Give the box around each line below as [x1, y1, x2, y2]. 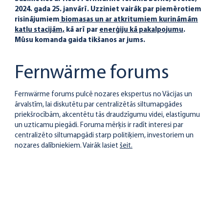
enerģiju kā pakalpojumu [99, 26, 183, 34]
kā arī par [65, 26, 99, 34]
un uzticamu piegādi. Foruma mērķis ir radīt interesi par [15, 122, 183, 129]
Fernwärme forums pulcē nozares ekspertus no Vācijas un [15, 91, 192, 98]
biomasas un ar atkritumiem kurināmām [60, 16, 198, 23]
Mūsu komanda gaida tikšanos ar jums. [15, 37, 145, 44]
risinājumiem [15, 16, 60, 23]
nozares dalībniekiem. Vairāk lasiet [15, 142, 120, 150]
